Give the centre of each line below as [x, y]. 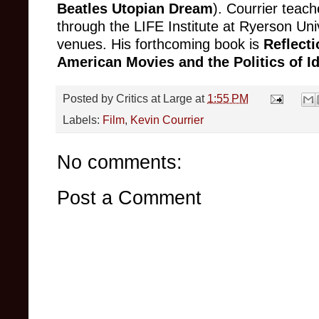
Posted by [89, 99]
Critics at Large [154, 99]
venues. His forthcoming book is [160, 44]
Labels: [83, 120]
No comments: [120, 162]
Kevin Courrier [167, 120]
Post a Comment [129, 198]
